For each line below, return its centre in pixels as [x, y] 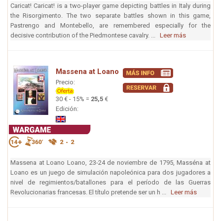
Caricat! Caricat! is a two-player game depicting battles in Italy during [110, 6]
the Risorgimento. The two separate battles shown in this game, [110, 16]
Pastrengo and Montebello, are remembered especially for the [110, 26]
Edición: [68, 109]
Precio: [65, 82]
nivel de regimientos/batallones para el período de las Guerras [110, 182]
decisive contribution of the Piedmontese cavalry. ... [85, 36]
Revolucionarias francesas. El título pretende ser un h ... [91, 192]
